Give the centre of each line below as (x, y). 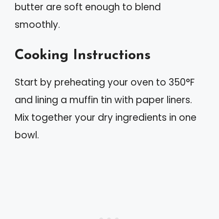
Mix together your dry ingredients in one (106, 118)
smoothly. (37, 24)
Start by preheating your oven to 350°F (105, 83)
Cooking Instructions (83, 56)
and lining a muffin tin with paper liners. (103, 100)
